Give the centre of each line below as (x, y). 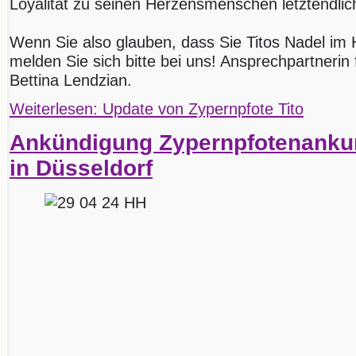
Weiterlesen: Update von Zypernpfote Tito (157, 109)
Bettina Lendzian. (71, 81)
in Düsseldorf (81, 168)
